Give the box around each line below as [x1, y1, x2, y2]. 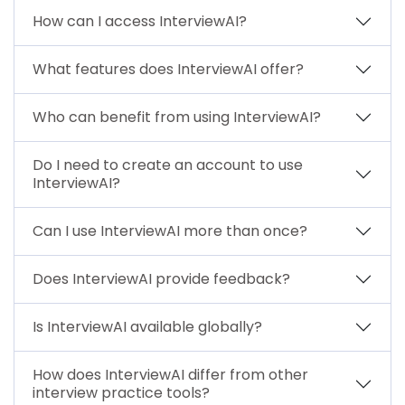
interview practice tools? [33, 381, 210, 403]
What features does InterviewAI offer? [33, 58, 304, 80]
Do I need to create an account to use [33, 154, 303, 175]
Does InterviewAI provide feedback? [33, 268, 290, 289]
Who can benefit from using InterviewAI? [33, 106, 321, 127]
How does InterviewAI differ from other [33, 363, 308, 385]
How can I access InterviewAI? [33, 10, 247, 32]
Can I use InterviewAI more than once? [33, 220, 307, 241]
